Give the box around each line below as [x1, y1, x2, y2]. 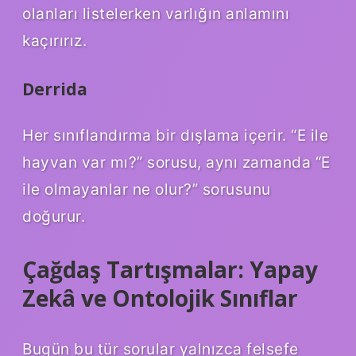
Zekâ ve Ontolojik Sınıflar [22, 282, 298, 313]
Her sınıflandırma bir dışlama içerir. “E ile [22, 125, 328, 145]
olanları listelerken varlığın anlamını [22, 3, 289, 23]
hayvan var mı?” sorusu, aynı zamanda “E [22, 152, 331, 172]
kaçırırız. [22, 30, 87, 50]
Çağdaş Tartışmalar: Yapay [22, 253, 318, 284]
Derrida [22, 77, 87, 100]
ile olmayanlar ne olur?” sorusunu [22, 179, 271, 199]
